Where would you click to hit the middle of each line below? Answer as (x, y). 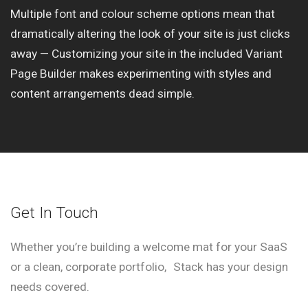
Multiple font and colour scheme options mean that (143, 13)
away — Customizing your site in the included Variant (146, 53)
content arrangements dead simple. (102, 93)
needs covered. (50, 287)
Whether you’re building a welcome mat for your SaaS (149, 247)
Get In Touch (54, 213)
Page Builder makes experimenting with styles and (141, 73)
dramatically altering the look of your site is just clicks (150, 33)
